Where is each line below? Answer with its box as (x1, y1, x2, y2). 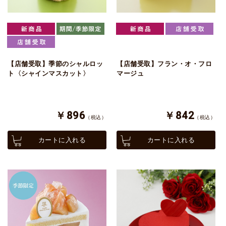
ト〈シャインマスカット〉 (8, 70, 89, 78)
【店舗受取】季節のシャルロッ (8, 60, 103, 68)
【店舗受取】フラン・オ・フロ (117, 60, 212, 68)
